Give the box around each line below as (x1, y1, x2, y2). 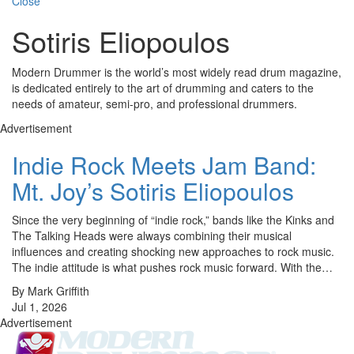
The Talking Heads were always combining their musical (12, 228, 292, 244)
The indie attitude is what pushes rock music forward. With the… (12, 259, 333, 276)
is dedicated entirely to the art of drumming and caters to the (12, 80, 314, 96)
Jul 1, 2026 (12, 299, 67, 315)
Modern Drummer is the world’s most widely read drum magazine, (12, 64, 341, 81)
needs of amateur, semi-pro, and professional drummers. (12, 96, 297, 112)
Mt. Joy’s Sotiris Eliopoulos (12, 174, 294, 209)
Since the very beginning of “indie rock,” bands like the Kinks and (12, 212, 334, 228)
